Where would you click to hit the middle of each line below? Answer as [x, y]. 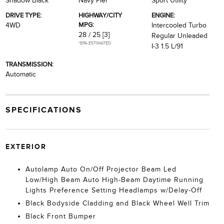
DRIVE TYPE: [23, 15]
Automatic [20, 74]
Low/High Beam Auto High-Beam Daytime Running [114, 180]
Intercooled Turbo [179, 25]
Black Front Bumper [60, 216]
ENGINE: [163, 15]
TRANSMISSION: [29, 64]
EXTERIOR [26, 146]
